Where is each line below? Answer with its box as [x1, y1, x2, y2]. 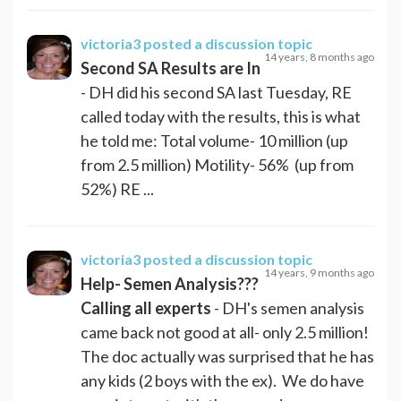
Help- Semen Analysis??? [81, 273, 259, 294]
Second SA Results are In [81, 57, 260, 78]
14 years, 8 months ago [264, 49, 374, 64]
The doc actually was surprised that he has [81, 346, 374, 366]
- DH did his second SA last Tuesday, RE [81, 81, 352, 102]
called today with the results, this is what [81, 106, 361, 126]
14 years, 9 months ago [264, 265, 374, 279]
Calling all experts [81, 297, 211, 318]
